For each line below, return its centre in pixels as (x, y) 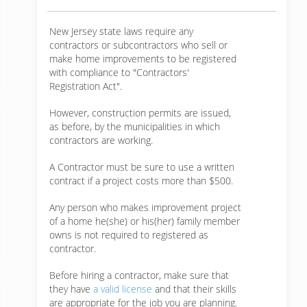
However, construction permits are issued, (140, 113)
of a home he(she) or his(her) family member (145, 221)
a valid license (123, 289)
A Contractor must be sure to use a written (142, 167)
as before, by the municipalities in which (135, 126)
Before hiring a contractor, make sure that (139, 275)
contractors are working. (101, 140)
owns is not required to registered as (129, 235)
